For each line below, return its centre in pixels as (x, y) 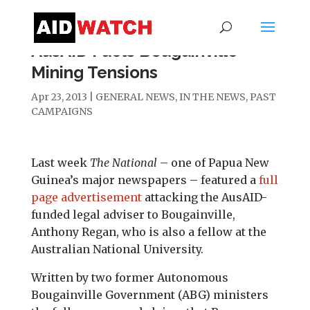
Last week (60, 163)
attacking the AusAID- (204, 197)
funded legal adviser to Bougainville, (133, 215)
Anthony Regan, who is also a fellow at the (148, 232)
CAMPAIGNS (62, 111)
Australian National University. (117, 249)
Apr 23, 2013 (59, 97)
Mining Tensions (94, 72)
